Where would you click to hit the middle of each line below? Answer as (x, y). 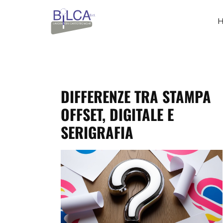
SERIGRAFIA (97, 132)
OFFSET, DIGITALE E (117, 114)
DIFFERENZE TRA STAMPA (136, 96)
